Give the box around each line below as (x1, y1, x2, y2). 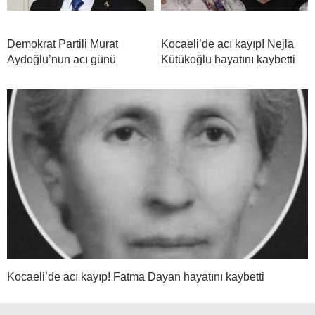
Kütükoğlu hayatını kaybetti (161, 53, 295, 66)
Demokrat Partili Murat (7, 38, 118, 51)
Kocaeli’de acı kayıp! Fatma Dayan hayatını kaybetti (7, 271, 264, 283)
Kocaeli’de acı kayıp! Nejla (161, 38, 294, 51)
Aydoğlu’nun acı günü (7, 53, 116, 66)
